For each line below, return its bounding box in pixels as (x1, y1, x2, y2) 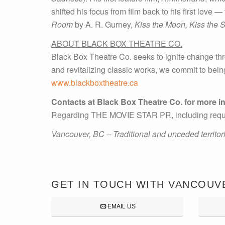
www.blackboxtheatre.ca (51, 77, 138, 88)
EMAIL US (107, 203, 136, 210)
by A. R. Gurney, (73, 19, 135, 30)
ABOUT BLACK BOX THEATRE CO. (51, 38, 182, 49)
